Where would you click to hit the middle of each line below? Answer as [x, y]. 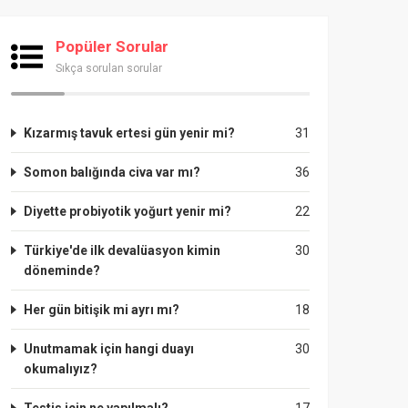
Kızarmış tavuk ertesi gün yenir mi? [129, 133]
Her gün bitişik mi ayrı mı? [102, 310]
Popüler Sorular [112, 46]
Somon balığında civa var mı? [112, 172]
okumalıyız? [61, 369]
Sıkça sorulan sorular [109, 68]
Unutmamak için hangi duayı [109, 349]
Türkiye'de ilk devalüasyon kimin [122, 250]
